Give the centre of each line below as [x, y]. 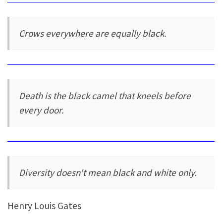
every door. [42, 110]
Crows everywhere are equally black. [93, 33]
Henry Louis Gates [44, 206]
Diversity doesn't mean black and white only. [108, 173]
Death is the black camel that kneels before [105, 96]
